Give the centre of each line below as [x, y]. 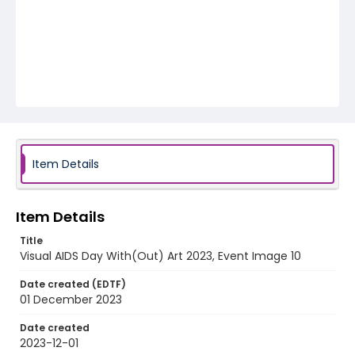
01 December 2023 [71, 300]
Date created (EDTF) [73, 284]
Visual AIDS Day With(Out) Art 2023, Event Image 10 [160, 256]
